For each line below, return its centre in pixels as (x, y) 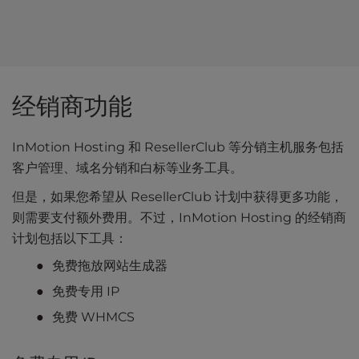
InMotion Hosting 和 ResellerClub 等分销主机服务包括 (178, 147)
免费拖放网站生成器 (110, 266)
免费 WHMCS (93, 317)
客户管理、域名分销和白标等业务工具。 (127, 168)
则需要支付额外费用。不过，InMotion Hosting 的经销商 (179, 218)
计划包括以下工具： (70, 239)
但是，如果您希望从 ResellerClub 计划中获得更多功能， (177, 197)
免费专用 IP (86, 292)
